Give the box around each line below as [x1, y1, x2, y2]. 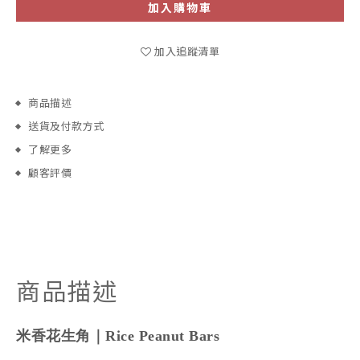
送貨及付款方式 [28, 120, 104, 133]
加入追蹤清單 [154, 45, 219, 58]
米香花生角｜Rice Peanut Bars [16, 328, 219, 344]
